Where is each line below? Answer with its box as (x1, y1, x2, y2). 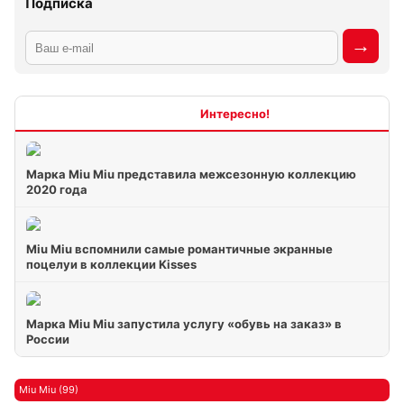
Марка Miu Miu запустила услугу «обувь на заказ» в (26, 317, 342, 331)
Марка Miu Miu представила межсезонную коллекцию (26, 167, 356, 181)
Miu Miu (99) (19, 383, 78, 396)
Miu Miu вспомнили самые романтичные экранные (26, 242, 333, 256)
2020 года (26, 182, 87, 197)
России (26, 332, 69, 346)
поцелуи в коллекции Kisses (26, 257, 197, 271)
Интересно (134, 106, 200, 121)
